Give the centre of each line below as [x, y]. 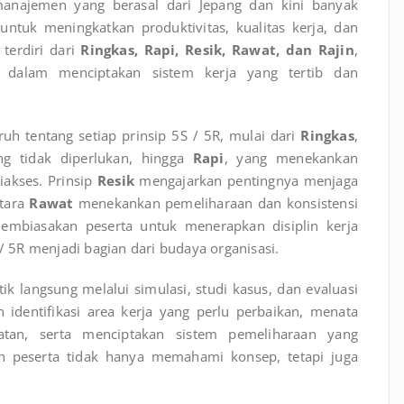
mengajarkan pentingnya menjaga [246, 180]
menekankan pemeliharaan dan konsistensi [216, 202]
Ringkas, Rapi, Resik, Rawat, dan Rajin [217, 49]
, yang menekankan [291, 157]
